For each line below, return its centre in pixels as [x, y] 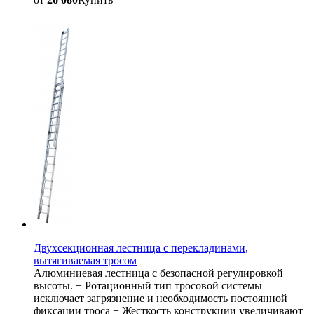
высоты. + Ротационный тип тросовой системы [148, 285]
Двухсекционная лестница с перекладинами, [141, 247]
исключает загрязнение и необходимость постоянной [161, 298]
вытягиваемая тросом [85, 260]
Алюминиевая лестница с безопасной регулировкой [158, 273]
